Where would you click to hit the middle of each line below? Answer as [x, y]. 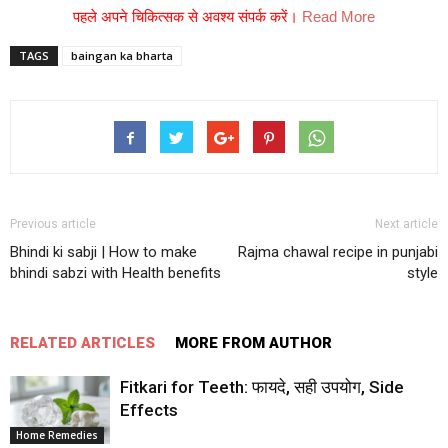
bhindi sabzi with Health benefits [115, 272]
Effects [149, 409]
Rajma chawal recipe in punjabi [338, 251]
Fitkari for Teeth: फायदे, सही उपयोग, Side [262, 386]
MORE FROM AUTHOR [253, 342]
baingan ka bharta [122, 55]
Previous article [53, 223]
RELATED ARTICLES [82, 342]
